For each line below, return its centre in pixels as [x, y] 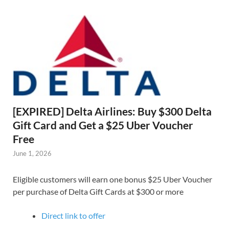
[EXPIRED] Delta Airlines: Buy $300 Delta [112, 111]
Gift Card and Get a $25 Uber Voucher [103, 125]
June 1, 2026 [32, 154]
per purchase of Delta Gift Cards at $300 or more [98, 192]
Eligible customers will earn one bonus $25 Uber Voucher [112, 179]
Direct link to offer [73, 216]
